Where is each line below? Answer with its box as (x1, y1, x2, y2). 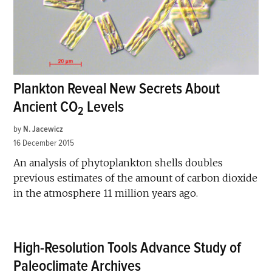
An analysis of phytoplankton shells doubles (13, 157, 223, 169)
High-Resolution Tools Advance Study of (13, 239, 242, 258)
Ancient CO (13, 98, 78, 117)
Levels (84, 98, 124, 117)
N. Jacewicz (23, 124, 64, 135)
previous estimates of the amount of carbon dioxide (13, 172, 258, 185)
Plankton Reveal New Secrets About (13, 80, 220, 99)
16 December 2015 (13, 138, 75, 149)
